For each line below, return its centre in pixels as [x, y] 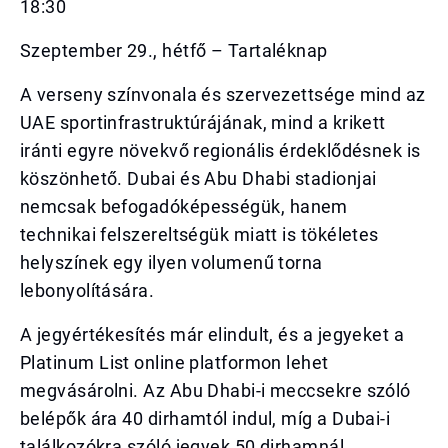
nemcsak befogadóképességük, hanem [184, 206]
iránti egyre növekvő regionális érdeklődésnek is [220, 150]
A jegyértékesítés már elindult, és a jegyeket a [212, 334]
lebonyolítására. [87, 290]
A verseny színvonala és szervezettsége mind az [223, 94]
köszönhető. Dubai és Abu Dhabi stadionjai [198, 178]
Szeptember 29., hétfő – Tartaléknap [174, 50]
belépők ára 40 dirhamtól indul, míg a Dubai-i [205, 418]
